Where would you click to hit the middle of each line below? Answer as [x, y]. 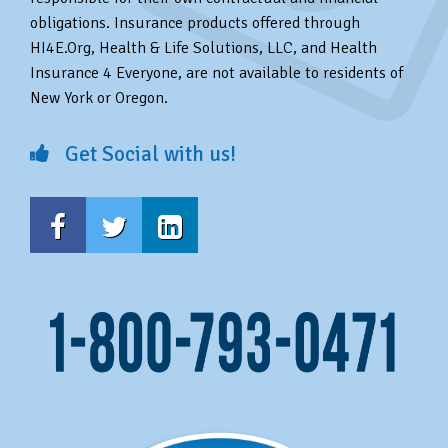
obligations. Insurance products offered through [195, 22]
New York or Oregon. [99, 97]
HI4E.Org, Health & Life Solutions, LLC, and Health [203, 47]
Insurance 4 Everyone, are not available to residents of [216, 72]
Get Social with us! [148, 153]
